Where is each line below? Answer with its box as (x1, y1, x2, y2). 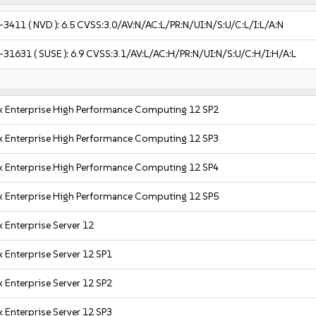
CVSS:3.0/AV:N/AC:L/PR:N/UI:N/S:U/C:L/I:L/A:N (77, 19, 284, 31)
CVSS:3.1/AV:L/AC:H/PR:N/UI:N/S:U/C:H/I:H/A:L (86, 48, 297, 60)
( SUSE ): (34, 48, 71, 60)
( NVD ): (28, 19, 62, 31)
